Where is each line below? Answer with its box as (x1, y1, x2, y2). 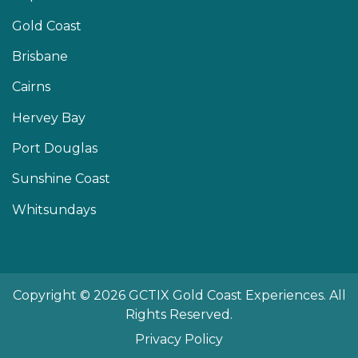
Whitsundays (12, 201, 96, 217)
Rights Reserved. (125, 306, 233, 322)
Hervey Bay (12, 109, 86, 125)
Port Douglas (12, 141, 97, 156)
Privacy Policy (135, 332, 223, 348)
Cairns (12, 79, 50, 95)
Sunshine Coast (12, 171, 110, 187)
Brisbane (12, 48, 68, 64)
